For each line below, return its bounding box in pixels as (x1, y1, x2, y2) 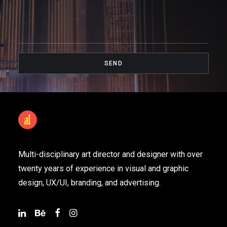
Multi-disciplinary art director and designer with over (18, 149, 203, 159)
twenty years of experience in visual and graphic (18, 164, 188, 173)
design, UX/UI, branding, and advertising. (18, 178, 161, 187)
